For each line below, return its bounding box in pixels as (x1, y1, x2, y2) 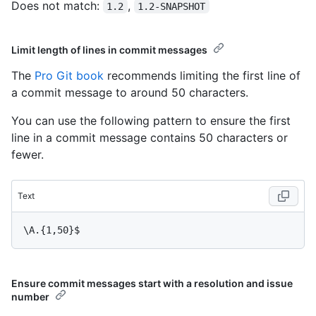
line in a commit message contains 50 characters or (11, 130, 288, 145)
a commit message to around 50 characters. (11, 85, 248, 99)
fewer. (11, 147, 44, 162)
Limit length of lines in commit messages (11, 43, 207, 56)
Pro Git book (35, 68, 104, 83)
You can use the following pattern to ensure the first (11, 113, 291, 128)
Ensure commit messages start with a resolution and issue (11, 276, 293, 289)
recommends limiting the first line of (104, 68, 300, 83)
